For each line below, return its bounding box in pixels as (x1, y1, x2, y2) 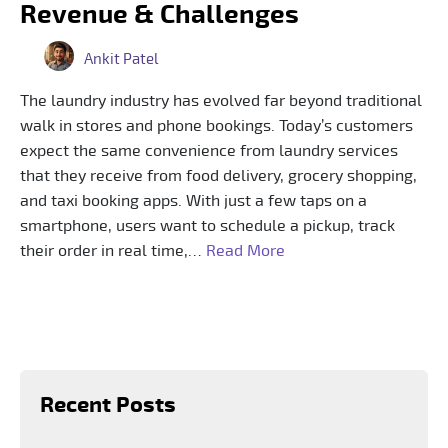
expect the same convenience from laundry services (20, 142, 398, 159)
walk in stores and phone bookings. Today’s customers (20, 117, 413, 134)
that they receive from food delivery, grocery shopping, (20, 167, 417, 184)
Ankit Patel (84, 51, 158, 67)
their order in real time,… (20, 242, 206, 259)
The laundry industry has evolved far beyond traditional (20, 92, 422, 109)
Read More (206, 242, 285, 259)
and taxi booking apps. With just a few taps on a (20, 192, 367, 209)
